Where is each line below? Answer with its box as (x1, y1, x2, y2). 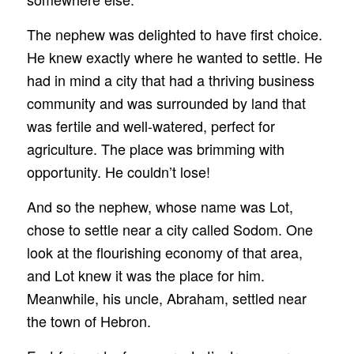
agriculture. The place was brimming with (26, 137, 284, 159)
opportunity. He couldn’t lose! (26, 160, 210, 182)
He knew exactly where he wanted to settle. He (26, 46, 322, 67)
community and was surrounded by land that (26, 92, 306, 113)
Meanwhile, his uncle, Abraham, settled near (26, 288, 307, 309)
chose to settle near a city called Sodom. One (26, 219, 313, 240)
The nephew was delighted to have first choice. (26, 23, 322, 44)
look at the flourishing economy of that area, (26, 242, 303, 263)
